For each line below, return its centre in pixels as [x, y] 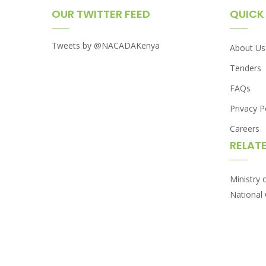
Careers [245, 129]
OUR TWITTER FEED [101, 14]
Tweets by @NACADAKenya [106, 46]
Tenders [246, 68]
